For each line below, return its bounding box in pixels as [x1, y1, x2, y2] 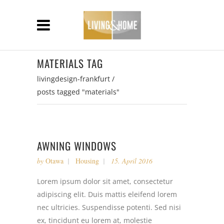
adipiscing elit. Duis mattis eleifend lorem [37, 189, 177, 199]
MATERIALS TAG [37, 55, 103, 71]
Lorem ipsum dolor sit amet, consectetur [37, 176, 173, 186]
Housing [75, 156, 99, 165]
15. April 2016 [111, 156, 152, 165]
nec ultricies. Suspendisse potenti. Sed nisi [37, 202, 181, 212]
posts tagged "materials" [37, 87, 119, 96]
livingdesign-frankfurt [37, 74, 110, 83]
